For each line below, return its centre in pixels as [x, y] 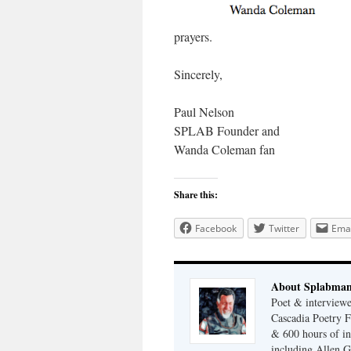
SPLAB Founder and [227, 130]
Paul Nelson [204, 112]
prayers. [193, 36]
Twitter [284, 228]
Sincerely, [198, 74]
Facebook [216, 228]
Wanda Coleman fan [224, 149]
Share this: [196, 195]
